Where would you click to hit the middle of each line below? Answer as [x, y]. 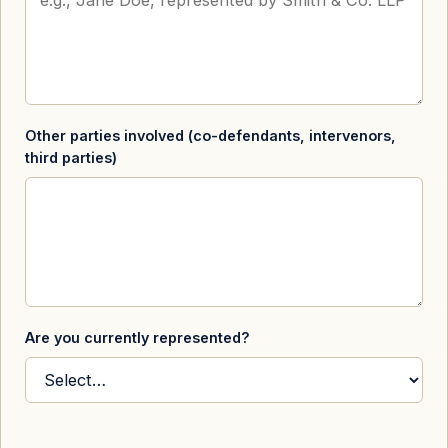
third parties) [71, 157]
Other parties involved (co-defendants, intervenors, [210, 135]
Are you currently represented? [137, 337]
